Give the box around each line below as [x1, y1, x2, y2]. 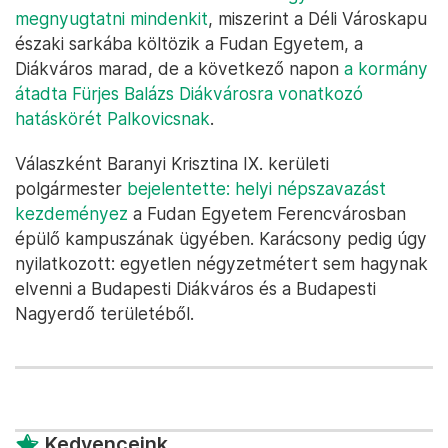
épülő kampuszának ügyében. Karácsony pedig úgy [15, 227, 427, 249]
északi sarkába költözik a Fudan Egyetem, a [15, 32, 363, 54]
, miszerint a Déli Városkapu [208, 7, 427, 29]
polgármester [15, 177, 127, 199]
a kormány [344, 57, 428, 79]
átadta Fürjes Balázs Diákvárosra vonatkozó [15, 82, 363, 104]
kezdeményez [15, 202, 128, 224]
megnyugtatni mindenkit [15, 7, 208, 29]
